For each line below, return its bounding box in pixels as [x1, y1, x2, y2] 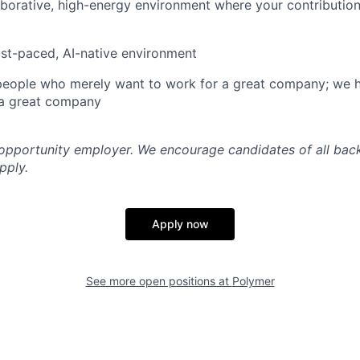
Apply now [151, 217, 209, 231]
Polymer [231, 274, 275, 288]
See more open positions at [85, 274, 232, 288]
